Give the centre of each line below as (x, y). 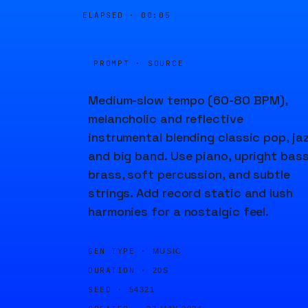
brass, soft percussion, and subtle (189, 174)
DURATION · (118, 270)
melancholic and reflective (166, 119)
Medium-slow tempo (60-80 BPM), (188, 100)
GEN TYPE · (118, 251)
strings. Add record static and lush (190, 193)
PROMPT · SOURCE (139, 63)
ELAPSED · (112, 15)
